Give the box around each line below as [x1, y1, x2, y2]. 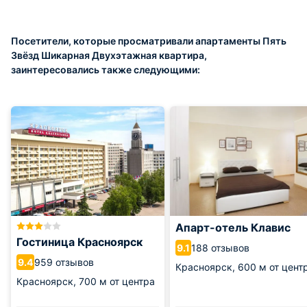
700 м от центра [79, 275, 155, 287]
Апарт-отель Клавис [175, 221, 291, 234]
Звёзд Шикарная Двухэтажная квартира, [11, 49, 207, 61]
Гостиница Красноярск [16, 235, 143, 249]
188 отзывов [191, 241, 249, 254]
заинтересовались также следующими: [11, 64, 200, 75]
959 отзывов [34, 256, 94, 268]
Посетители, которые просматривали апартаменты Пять [11, 35, 286, 47]
